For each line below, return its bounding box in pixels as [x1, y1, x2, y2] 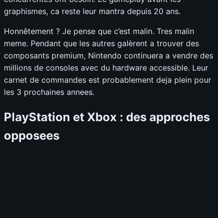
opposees [4, 128, 59, 143]
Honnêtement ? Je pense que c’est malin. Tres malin [4, 26, 194, 36]
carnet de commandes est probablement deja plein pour [4, 75, 211, 85]
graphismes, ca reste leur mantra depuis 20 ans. [4, 6, 181, 17]
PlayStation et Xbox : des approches [4, 109, 210, 124]
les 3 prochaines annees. [4, 87, 94, 97]
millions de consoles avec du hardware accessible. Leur [4, 63, 208, 73]
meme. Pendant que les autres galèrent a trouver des [4, 38, 199, 49]
